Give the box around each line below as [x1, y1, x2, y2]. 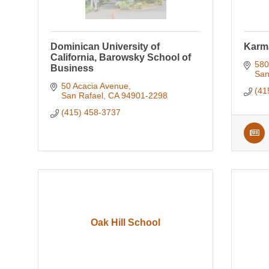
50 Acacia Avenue [61, 81, 128, 91]
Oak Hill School [91, 217, 160, 228]
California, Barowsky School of [50, 52, 191, 63]
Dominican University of [50, 41, 160, 52]
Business [50, 63, 94, 74]
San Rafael [61, 91, 103, 101]
